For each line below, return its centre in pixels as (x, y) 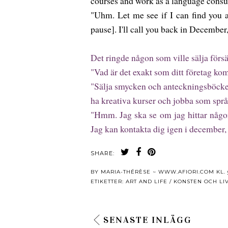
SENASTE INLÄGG (148, 220)
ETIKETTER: (108, 182)
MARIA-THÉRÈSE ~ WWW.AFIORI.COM (158, 172)
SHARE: (103, 153)
